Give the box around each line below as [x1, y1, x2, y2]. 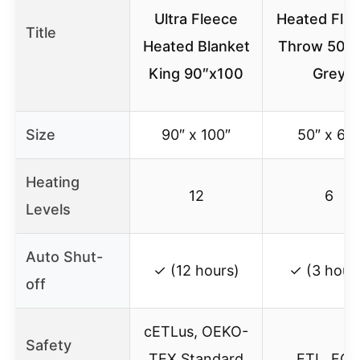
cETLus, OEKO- [144, 323, 248, 341]
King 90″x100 [149, 65, 243, 83]
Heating [26, 174, 80, 191]
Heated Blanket [142, 38, 250, 55]
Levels [26, 201, 71, 219]
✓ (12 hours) [153, 262, 239, 280]
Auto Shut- [26, 248, 103, 266]
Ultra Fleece [154, 10, 238, 28]
